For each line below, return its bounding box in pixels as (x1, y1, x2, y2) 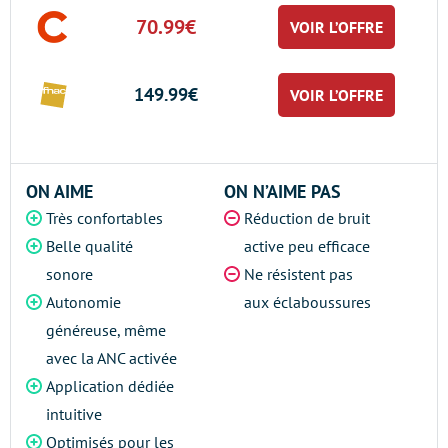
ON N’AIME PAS (224, 180, 341, 203)
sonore (46, 264, 93, 284)
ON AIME (26, 180, 93, 203)
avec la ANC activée (46, 348, 177, 368)
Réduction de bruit (244, 208, 370, 228)
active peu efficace (244, 236, 370, 256)
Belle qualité (46, 236, 133, 256)
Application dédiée (46, 376, 174, 396)
